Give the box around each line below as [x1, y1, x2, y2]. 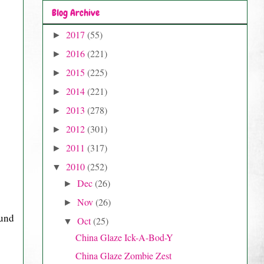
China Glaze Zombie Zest [75, 249, 171, 262]
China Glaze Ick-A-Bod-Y [75, 230, 173, 243]
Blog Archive [52, 6, 100, 19]
